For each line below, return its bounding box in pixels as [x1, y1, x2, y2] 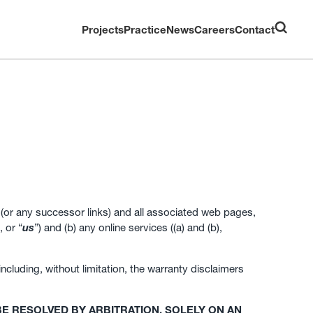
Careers [194, 22, 235, 36]
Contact [234, 22, 275, 36]
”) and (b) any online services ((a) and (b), [34, 221, 222, 235]
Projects [81, 22, 124, 36]
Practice [123, 22, 166, 36]
